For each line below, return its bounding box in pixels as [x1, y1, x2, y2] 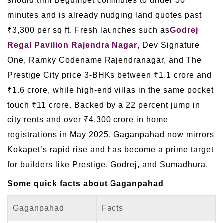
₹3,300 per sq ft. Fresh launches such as [7, 25, 170, 34]
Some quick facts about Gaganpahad [7, 179, 164, 188]
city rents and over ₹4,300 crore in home [7, 115, 168, 124]
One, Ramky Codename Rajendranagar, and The [7, 55, 202, 64]
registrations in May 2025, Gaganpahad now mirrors [7, 130, 214, 139]
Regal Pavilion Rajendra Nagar [7, 40, 137, 49]
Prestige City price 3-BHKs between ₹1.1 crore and [7, 70, 212, 79]
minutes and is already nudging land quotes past [7, 10, 202, 19]
